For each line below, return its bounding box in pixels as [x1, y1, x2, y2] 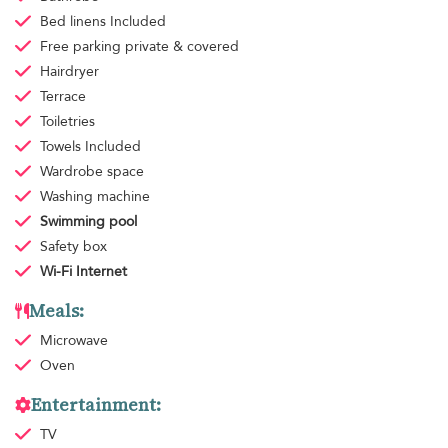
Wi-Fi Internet [39, 261, 127, 281]
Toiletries [39, 111, 95, 131]
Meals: [29, 298, 84, 323]
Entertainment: [31, 392, 161, 417]
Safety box [39, 236, 107, 256]
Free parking [39, 36, 125, 56]
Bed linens [39, 11, 110, 31]
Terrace [39, 86, 86, 106]
